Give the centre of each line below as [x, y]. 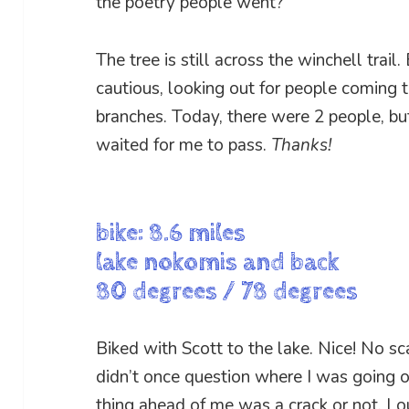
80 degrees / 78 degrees [227, 292]
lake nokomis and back [218, 262]
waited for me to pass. [184, 146]
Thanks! [302, 146]
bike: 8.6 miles [171, 233]
